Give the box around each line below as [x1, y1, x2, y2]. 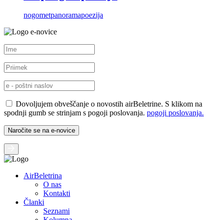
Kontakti [43, 189, 70, 198]
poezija [81, 11, 103, 20]
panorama [51, 11, 81, 20]
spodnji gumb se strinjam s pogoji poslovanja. [4, 109, 147, 117]
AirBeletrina [24, 171, 62, 180]
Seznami [43, 207, 70, 216]
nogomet [24, 11, 51, 20]
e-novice [30, 27, 57, 36]
